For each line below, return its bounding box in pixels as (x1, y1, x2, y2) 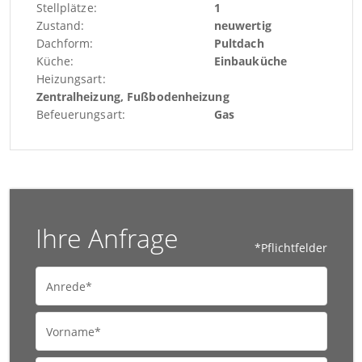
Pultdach (213, 36, 264, 52)
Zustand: (36, 18, 85, 34)
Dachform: (36, 36, 94, 52)
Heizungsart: (36, 71, 106, 87)
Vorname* (45, 324, 101, 340)
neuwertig (213, 18, 271, 34)
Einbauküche (213, 53, 287, 69)
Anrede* (45, 279, 92, 295)
